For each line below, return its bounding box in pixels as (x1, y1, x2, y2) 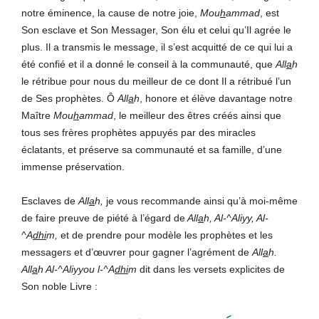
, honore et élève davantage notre (140, 92, 293, 104)
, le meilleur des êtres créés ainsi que (113, 109, 281, 121)
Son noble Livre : (21, 280, 98, 292)
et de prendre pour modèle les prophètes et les (61, 229, 273, 241)
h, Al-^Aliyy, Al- (204, 211, 268, 224)
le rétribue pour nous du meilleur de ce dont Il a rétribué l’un (21, 75, 291, 87)
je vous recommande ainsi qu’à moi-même (106, 194, 298, 206)
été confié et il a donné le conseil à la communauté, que (21, 58, 276, 70)
